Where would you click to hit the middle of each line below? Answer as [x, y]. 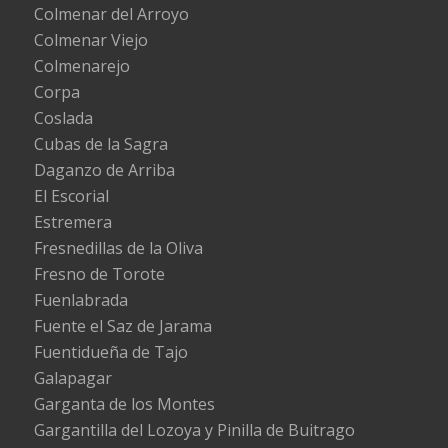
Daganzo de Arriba [104, 169]
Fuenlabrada [80, 299]
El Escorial [71, 195]
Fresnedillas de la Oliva [118, 247]
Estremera [72, 221]
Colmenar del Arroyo [111, 13]
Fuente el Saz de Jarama [122, 325]
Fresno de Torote [99, 273]
